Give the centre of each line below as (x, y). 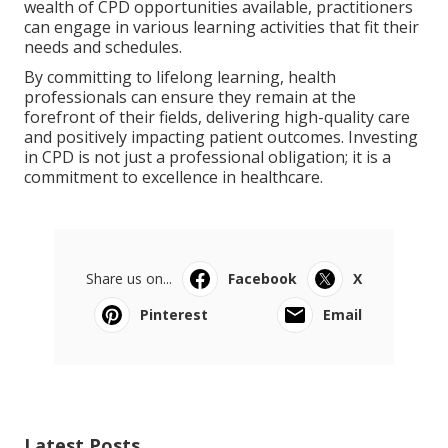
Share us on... (129, 278)
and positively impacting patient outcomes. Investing (221, 136)
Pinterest (174, 314)
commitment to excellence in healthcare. (173, 176)
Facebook (262, 278)
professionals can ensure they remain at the (190, 96)
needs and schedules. (103, 46)
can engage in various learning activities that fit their (221, 26)
